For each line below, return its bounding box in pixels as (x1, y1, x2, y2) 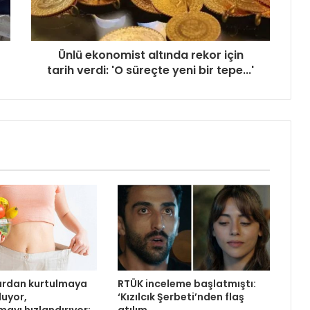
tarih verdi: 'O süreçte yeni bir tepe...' (47, 62, 254, 79)
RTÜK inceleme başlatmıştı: (117, 277, 256, 291)
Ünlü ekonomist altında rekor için (57, 47, 244, 64)
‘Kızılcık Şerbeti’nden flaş (117, 290, 244, 304)
